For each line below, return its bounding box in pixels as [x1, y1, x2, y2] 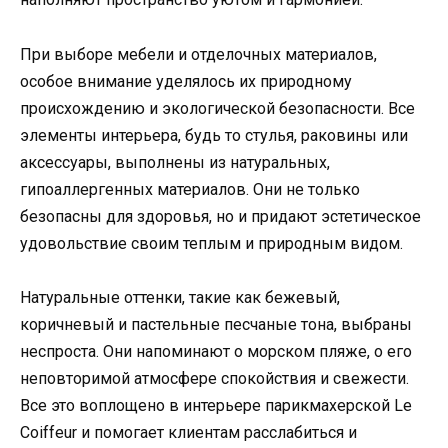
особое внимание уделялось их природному [20, 71, 352, 91]
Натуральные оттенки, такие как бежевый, [20, 287, 340, 307]
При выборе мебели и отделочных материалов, [20, 44, 377, 64]
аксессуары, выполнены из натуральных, [20, 152, 330, 172]
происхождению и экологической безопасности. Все [20, 98, 415, 118]
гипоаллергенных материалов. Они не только [20, 179, 360, 199]
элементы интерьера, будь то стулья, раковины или [20, 125, 408, 145]
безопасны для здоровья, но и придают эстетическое [20, 206, 421, 226]
